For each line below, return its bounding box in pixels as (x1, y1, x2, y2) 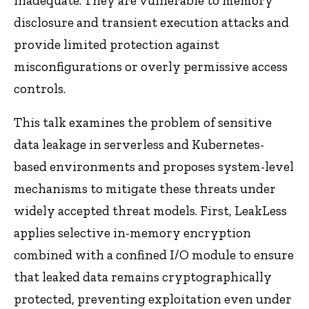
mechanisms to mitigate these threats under (14, 180, 276, 197)
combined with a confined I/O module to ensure (14, 246, 294, 263)
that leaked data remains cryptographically (14, 268, 272, 285)
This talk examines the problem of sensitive (14, 114, 272, 130)
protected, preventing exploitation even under (14, 290, 292, 307)
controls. (14, 80, 66, 97)
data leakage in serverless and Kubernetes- (14, 136, 264, 152)
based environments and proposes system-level (14, 158, 294, 175)
